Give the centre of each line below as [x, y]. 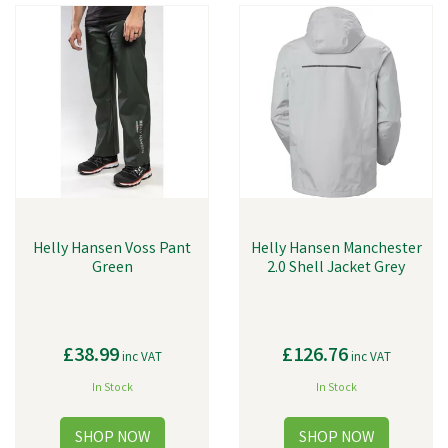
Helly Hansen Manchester [336, 249]
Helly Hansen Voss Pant [112, 249]
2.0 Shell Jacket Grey [336, 268]
